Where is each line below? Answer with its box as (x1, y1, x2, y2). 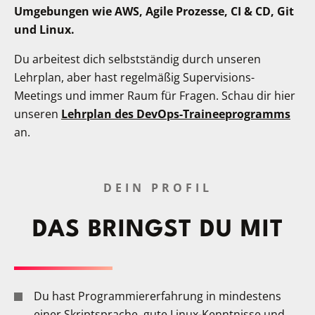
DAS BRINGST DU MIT (32, 218, 283, 242)
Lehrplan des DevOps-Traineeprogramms (61, 105, 290, 122)
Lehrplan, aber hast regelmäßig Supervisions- (14, 69, 255, 85)
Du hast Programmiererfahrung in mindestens (34, 288, 281, 304)
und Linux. (14, 21, 75, 37)
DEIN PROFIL (103, 179, 212, 195)
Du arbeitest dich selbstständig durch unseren (14, 51, 261, 67)
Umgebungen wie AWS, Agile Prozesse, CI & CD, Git (14, 3, 294, 19)
